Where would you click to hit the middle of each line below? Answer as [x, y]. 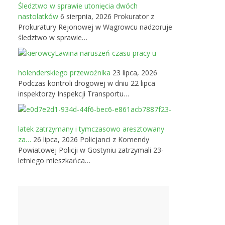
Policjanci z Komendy [115, 139]
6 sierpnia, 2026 [85, 16]
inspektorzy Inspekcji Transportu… [74, 94]
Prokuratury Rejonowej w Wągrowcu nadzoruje [95, 27]
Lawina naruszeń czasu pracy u [105, 53]
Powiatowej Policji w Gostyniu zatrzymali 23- [91, 150]
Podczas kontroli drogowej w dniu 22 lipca [87, 83]
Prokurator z [134, 16]
